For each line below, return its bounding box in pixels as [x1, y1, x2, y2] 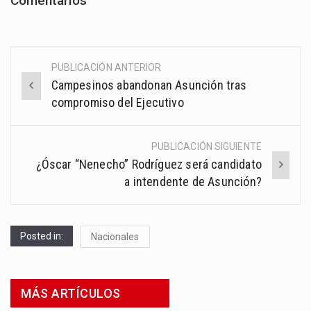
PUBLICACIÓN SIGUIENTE [151, 141, 262, 153]
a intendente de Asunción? [124, 174, 262, 190]
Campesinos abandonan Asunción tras [51, 78, 247, 93]
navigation [11, 88, 102, 111]
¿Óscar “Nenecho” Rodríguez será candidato [35, 157, 262, 172]
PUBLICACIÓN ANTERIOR [51, 62, 162, 74]
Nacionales [91, 231, 139, 243]
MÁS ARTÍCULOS [21, 286, 121, 301]
